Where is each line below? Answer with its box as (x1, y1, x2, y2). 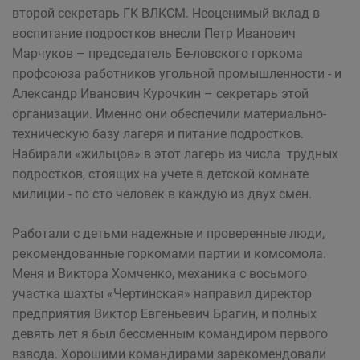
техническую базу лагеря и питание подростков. (12, 126, 304, 141)
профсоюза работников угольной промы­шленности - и (12, 66, 342, 81)
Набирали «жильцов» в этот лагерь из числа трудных (12, 146, 338, 162)
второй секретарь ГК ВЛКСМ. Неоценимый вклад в (12, 6, 320, 21)
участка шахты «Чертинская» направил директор (12, 286, 312, 301)
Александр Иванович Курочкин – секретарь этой (12, 86, 309, 101)
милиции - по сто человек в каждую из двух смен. (12, 186, 312, 202)
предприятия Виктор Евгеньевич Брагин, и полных (12, 306, 317, 321)
